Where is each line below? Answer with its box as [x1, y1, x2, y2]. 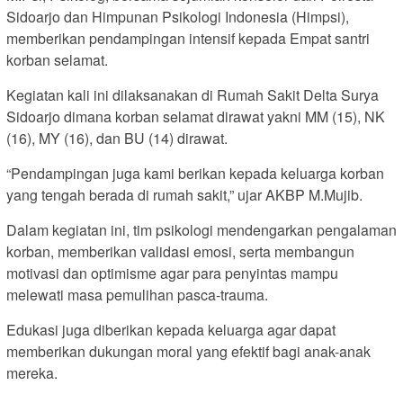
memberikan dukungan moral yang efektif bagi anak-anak [6, 340, 371, 362]
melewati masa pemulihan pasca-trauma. [6, 283, 268, 305]
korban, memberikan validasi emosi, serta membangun [6, 240, 354, 262]
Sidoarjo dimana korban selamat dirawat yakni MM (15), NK [6, 105, 385, 127]
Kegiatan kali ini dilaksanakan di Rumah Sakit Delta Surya [6, 84, 379, 105]
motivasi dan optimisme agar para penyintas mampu [6, 262, 338, 283]
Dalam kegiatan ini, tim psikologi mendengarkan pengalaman [6, 219, 397, 240]
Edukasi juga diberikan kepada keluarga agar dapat [6, 318, 336, 340]
